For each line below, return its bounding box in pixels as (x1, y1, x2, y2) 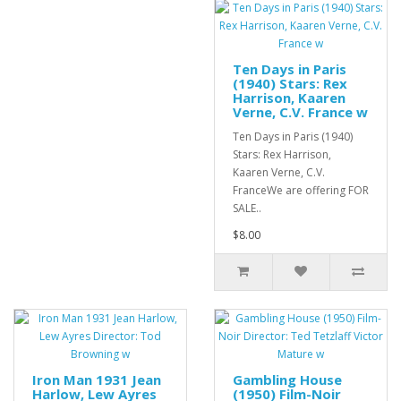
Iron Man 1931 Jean (32, 371, 161, 389)
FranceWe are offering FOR (233, 183, 369, 199)
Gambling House (233, 371, 342, 389)
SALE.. (233, 200, 261, 217)
